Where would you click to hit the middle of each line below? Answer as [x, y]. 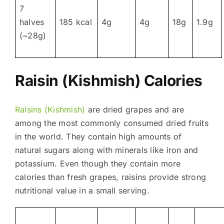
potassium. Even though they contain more [98, 163]
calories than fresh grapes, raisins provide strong [110, 177]
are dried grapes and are [135, 109]
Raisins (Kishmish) [50, 109]
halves [32, 22]
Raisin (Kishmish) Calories [109, 80]
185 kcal [75, 22]
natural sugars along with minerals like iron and [106, 150]
